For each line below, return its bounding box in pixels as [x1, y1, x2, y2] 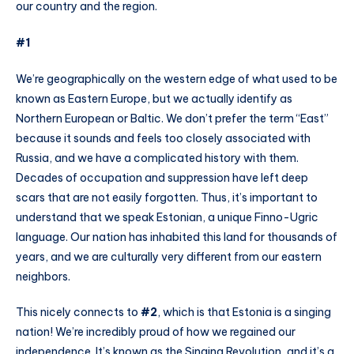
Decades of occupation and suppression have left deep [16, 170, 308, 185]
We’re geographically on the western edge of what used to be [16, 71, 337, 86]
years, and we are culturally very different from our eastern [16, 249, 322, 264]
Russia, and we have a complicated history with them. [16, 150, 299, 165]
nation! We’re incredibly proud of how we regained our [16, 325, 296, 340]
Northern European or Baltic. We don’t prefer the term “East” [16, 111, 329, 126]
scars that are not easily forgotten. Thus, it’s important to [16, 190, 318, 205]
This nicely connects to [16, 305, 141, 320]
